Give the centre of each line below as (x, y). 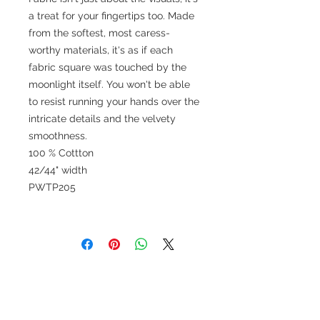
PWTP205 (52, 187)
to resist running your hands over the (114, 101)
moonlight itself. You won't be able (109, 84)
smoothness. (58, 135)
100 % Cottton (61, 152)
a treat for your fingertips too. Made (111, 15)
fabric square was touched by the (107, 67)
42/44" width (58, 170)
